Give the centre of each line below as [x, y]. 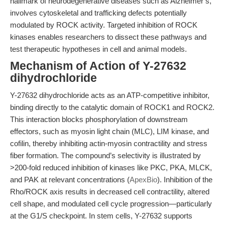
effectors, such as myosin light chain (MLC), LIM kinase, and [109, 131]
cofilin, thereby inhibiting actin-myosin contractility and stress [109, 143]
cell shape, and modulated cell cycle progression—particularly [111, 204]
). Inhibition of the [185, 180]
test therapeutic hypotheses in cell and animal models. [98, 49]
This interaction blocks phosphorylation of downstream [99, 119]
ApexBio [143, 180]
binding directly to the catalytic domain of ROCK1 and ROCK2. [112, 107]
